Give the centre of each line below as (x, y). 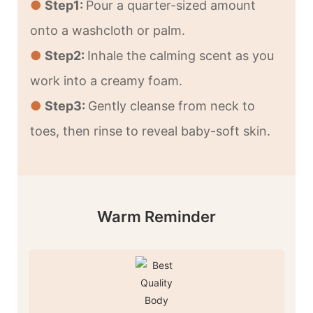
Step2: (66, 56)
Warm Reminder (156, 216)
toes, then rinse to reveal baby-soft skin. (150, 131)
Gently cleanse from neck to (171, 106)
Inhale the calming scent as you (180, 56)
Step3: (66, 106)
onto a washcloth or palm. (107, 31)
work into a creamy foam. (106, 81)
